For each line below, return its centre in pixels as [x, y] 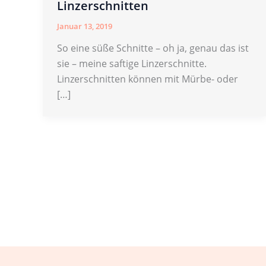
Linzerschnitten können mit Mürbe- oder [148, 79]
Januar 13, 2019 [85, 26]
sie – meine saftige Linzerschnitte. [132, 64]
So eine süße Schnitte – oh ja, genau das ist [153, 48]
